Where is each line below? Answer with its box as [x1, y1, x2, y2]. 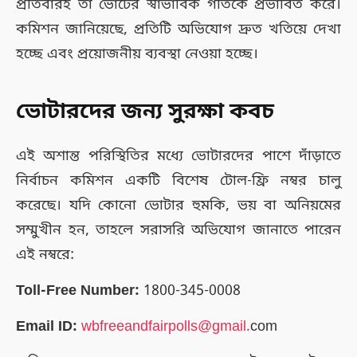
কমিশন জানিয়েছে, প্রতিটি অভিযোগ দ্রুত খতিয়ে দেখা [16, 20, 341, 40]
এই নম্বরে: [16, 245, 74, 265]
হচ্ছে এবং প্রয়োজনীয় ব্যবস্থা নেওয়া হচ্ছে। [16, 45, 258, 65]
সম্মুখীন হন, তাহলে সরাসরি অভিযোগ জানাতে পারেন [16, 220, 341, 240]
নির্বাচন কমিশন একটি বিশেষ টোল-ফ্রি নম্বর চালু [16, 171, 341, 190]
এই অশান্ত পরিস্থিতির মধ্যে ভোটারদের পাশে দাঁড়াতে [16, 146, 341, 166]
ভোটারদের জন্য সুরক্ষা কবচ [16, 97, 274, 127]
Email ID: [16, 316, 77, 336]
